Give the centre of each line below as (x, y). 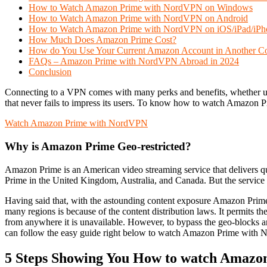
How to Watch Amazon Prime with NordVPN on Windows (141, 8)
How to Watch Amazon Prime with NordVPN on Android (138, 18)
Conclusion (50, 72)
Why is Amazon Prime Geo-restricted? (98, 147)
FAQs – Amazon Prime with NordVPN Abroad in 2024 (134, 61)
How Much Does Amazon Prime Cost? (103, 40)
